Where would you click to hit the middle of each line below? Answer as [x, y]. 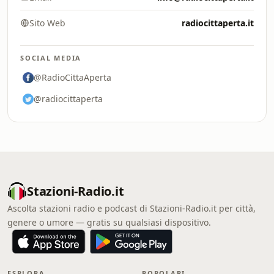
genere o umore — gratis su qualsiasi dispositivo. [109, 222]
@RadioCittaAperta [72, 77]
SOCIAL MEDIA [51, 58]
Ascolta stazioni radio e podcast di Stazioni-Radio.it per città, [131, 208]
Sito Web [47, 23]
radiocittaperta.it [218, 23]
